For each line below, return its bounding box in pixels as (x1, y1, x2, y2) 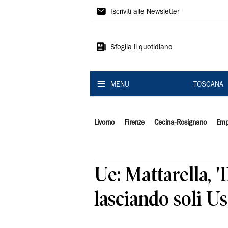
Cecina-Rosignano (154, 119, 207, 126)
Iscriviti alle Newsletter (110, 9, 179, 16)
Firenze (124, 119, 145, 126)
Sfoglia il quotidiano (110, 44, 173, 51)
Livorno (94, 119, 115, 126)
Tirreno (90, 21, 138, 37)
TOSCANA (193, 81, 223, 89)
